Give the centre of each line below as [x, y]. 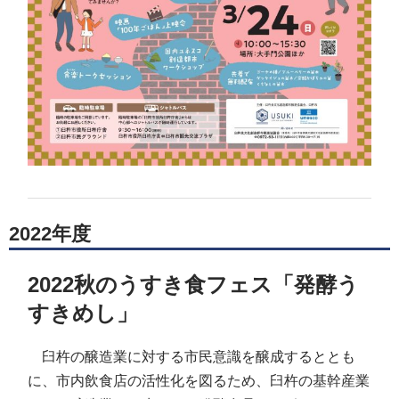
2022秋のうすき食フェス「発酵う [194, 284]
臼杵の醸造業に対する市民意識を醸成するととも [192, 356]
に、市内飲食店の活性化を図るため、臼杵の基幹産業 [199, 380]
